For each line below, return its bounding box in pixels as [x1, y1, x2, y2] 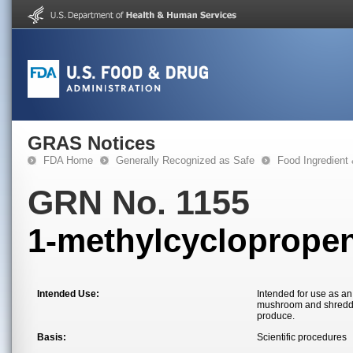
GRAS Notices [28, 132, 155, 154]
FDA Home [43, 154, 93, 166]
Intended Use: [37, 288, 99, 299]
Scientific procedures [257, 332, 347, 343]
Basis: [37, 332, 66, 343]
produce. [257, 310, 295, 321]
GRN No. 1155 [28, 184, 250, 221]
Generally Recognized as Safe [116, 154, 255, 166]
